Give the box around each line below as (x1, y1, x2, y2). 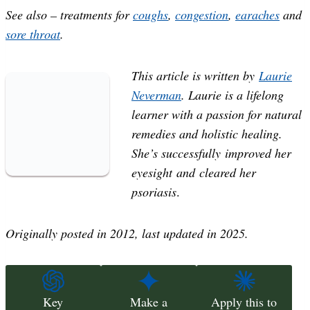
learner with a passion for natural (131, 105, 302, 122)
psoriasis (131, 183, 176, 200)
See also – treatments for (6, 6, 133, 23)
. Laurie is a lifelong (181, 86, 284, 103)
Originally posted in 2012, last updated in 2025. (6, 224, 248, 241)
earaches (235, 6, 280, 23)
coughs (133, 6, 168, 23)
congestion (175, 6, 228, 23)
